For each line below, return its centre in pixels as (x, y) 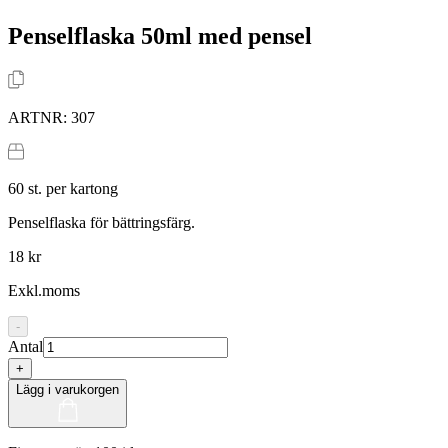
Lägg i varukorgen (67, 389)
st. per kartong (71, 188)
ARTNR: (39, 117)
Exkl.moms (44, 290)
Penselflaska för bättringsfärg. (101, 222)
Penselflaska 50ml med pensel (160, 35)
